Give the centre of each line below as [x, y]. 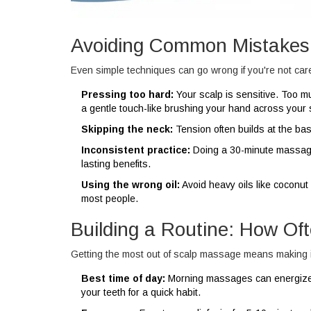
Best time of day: [123, 279]
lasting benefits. [116, 164]
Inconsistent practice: [136, 150]
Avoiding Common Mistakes [190, 46]
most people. [110, 199]
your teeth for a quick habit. [141, 293]
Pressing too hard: [127, 95]
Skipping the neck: [127, 129]
